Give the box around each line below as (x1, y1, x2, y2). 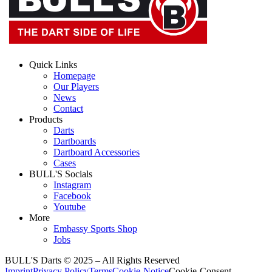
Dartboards (53, 135, 96, 146)
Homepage (53, 70, 95, 81)
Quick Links (29, 59, 77, 70)
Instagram (53, 179, 91, 190)
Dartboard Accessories (53, 146, 140, 157)
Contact (53, 103, 83, 114)
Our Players (53, 81, 99, 92)
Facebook (53, 190, 91, 201)
